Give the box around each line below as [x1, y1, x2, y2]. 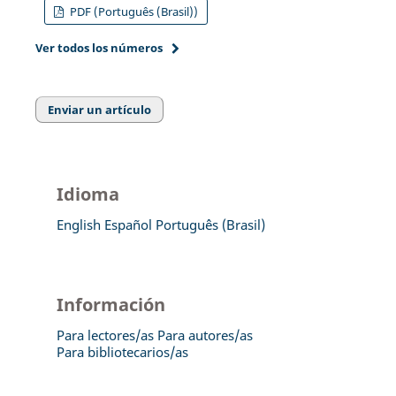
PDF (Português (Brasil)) [66, 4, 198, 20]
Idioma [56, 181, 119, 206]
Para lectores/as [56, 325, 154, 344]
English [56, 215, 101, 233]
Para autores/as [156, 325, 253, 344]
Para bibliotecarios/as [56, 342, 188, 361]
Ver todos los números [34, 39, 163, 56]
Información [56, 292, 165, 316]
